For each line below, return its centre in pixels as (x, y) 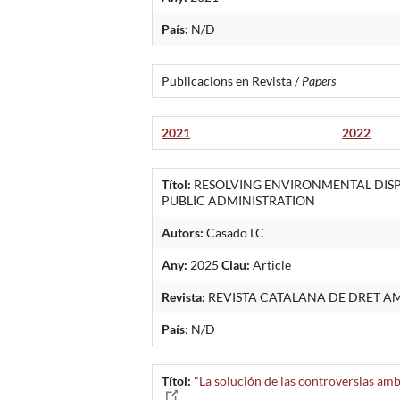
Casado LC (234, 232)
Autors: (183, 232)
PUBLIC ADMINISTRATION (239, 200)
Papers (319, 80)
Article (271, 264)
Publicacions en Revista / (232, 80)
